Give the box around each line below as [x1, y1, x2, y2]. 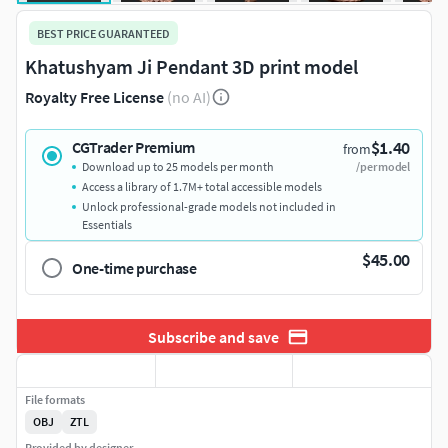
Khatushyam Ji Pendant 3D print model [25, 54, 358, 80]
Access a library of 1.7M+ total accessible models [82, 179, 322, 195]
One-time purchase [72, 258, 197, 279]
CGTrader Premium [72, 137, 195, 158]
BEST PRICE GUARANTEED [37, 25, 170, 41]
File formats [25, 392, 85, 408]
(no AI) [167, 87, 211, 108]
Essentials [82, 217, 132, 233]
